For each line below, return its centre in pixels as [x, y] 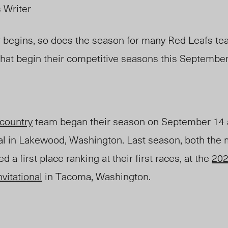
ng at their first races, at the [150, 158]
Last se [141, 140]
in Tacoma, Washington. [96, 176]
